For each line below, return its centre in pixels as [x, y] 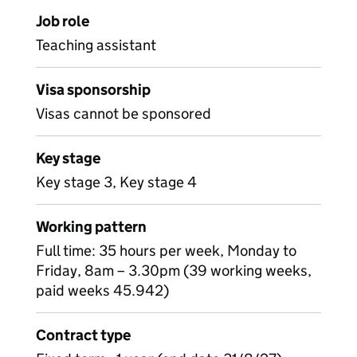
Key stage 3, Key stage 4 [116, 182]
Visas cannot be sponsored [124, 114]
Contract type [83, 335]
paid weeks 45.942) [102, 290]
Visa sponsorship [93, 90]
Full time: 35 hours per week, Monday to [166, 251]
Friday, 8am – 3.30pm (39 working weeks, [174, 271]
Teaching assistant [96, 45]
